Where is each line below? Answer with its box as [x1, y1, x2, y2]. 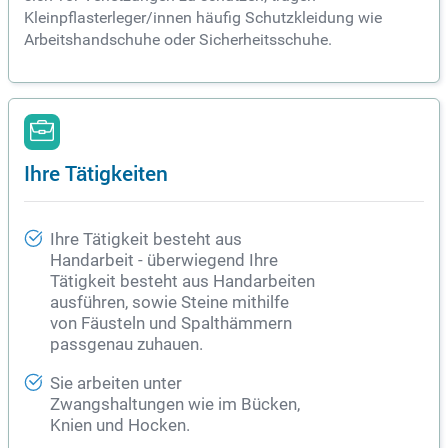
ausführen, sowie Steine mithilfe [50, 293, 289, 313]
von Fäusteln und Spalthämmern [50, 314, 292, 334]
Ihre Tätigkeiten [24, 158, 168, 188]
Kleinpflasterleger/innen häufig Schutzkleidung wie [24, 8, 382, 28]
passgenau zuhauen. [50, 335, 203, 355]
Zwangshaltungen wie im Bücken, [50, 395, 300, 415]
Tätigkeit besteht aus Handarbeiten [50, 272, 315, 292]
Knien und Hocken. [50, 416, 190, 436]
